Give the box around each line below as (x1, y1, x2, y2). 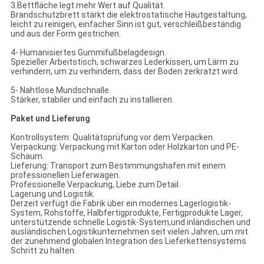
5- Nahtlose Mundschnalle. (10, 85, 111, 95)
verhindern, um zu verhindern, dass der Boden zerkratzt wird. (10, 67, 239, 77)
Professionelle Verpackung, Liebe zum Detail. (10, 180, 180, 190)
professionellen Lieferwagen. (10, 170, 120, 180)
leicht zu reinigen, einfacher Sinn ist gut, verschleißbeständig (10, 19, 241, 29)
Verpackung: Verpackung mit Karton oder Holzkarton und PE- (10, 142, 239, 152)
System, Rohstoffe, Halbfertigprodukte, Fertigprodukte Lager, (10, 208, 243, 218)
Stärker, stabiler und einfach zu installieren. (10, 95, 174, 105)
